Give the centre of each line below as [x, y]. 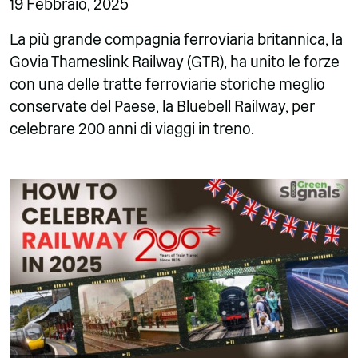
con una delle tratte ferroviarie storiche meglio [167, 84]
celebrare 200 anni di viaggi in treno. [132, 129]
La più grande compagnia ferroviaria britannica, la [176, 40]
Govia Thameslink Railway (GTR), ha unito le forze [175, 62]
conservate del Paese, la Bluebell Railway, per [162, 107]
